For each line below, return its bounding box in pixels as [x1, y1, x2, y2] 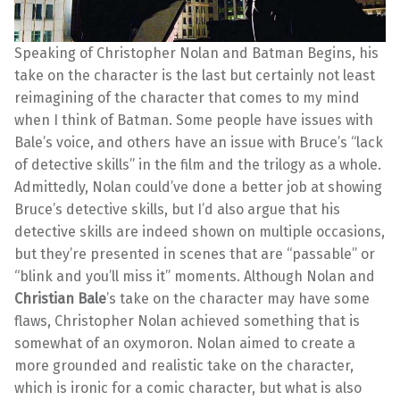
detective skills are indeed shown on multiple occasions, [14, 223, 385, 241]
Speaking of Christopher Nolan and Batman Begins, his [14, 45, 379, 62]
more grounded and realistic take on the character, [14, 357, 354, 375]
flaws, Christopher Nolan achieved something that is [14, 312, 360, 330]
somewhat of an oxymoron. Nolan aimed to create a [14, 335, 355, 353]
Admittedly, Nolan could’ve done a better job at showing [14, 179, 382, 196]
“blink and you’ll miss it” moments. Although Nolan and [14, 268, 375, 286]
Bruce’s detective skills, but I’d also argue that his [14, 201, 340, 219]
